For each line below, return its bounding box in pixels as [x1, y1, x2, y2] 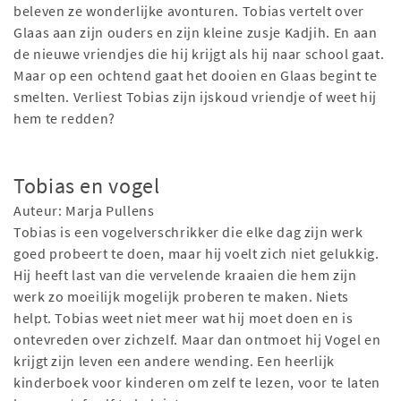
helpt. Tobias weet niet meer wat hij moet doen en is [13, 309, 354, 328]
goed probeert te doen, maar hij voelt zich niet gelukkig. [13, 244, 380, 263]
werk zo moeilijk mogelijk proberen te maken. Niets [13, 287, 350, 306]
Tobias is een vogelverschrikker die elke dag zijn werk [13, 223, 363, 242]
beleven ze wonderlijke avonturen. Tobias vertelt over [13, 2, 364, 21]
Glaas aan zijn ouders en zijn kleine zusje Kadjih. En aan [13, 23, 378, 42]
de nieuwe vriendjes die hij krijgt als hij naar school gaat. [13, 45, 385, 64]
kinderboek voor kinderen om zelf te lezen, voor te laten [13, 373, 380, 392]
